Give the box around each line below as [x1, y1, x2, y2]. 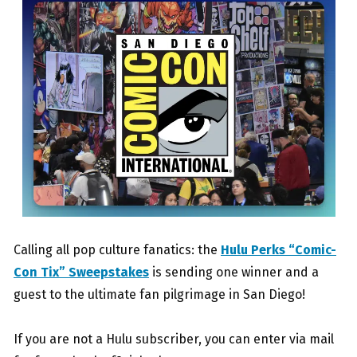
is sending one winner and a [149, 265, 319, 280]
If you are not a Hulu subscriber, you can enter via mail [14, 331, 334, 347]
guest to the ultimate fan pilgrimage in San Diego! [14, 287, 305, 302]
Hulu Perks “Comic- [221, 242, 336, 257]
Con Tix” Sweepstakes [14, 265, 149, 280]
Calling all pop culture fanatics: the [14, 242, 221, 257]
